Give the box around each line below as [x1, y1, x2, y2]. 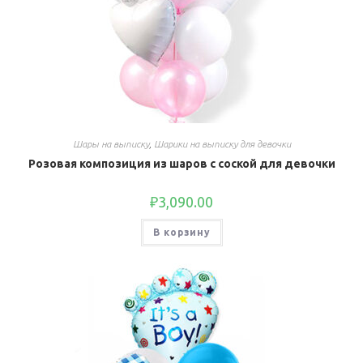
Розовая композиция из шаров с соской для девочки [28, 157, 335, 170]
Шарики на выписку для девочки [153, 139, 291, 149]
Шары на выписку [72, 139, 149, 149]
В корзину [152, 227, 211, 237]
